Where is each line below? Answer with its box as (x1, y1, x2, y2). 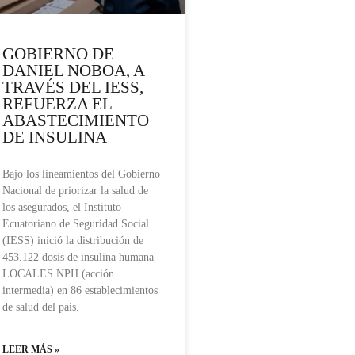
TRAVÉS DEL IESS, (2, 78, 143, 97)
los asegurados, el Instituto (2, 201, 121, 214)
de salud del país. (2, 301, 79, 314)
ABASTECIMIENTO (2, 111, 149, 131)
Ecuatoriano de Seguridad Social (2, 218, 149, 231)
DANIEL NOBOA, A (2, 61, 144, 81)
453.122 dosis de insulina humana (2, 251, 154, 264)
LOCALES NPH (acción (2, 268, 114, 281)
